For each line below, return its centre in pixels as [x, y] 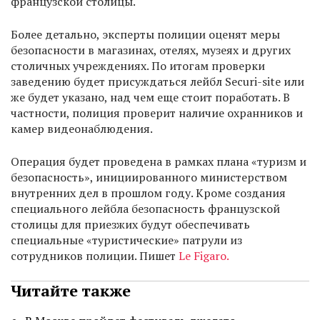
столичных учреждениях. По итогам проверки [138, 66]
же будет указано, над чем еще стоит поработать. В [150, 97]
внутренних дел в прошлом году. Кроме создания [148, 193]
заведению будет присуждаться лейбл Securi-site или [157, 82]
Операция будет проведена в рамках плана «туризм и [159, 162]
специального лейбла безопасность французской [145, 209]
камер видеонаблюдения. [82, 129]
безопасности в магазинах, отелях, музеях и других [151, 50]
